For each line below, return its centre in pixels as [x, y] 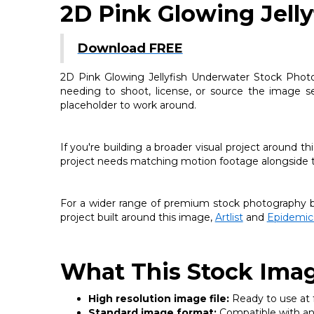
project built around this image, [137, 217]
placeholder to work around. [128, 105]
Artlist [229, 217]
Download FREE [130, 48]
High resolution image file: [158, 298]
